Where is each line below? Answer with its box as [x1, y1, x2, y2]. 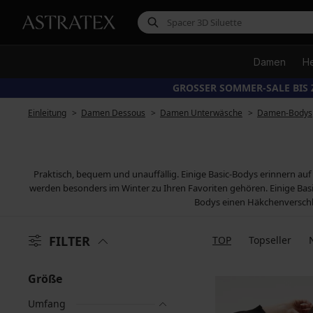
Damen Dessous [81, 107, 145, 119]
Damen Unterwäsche [160, 107, 242, 119]
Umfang [28, 297, 66, 310]
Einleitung [28, 107, 66, 119]
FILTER [49, 233, 90, 249]
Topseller [249, 233, 291, 247]
